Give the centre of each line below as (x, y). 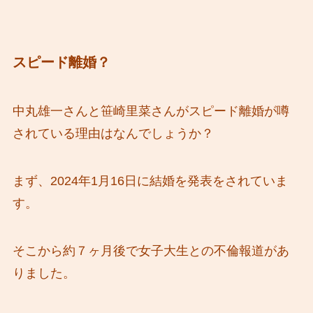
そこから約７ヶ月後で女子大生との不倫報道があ (151, 250)
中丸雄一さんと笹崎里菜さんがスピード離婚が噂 (151, 111)
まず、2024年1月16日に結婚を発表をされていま (150, 181)
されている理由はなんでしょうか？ (113, 133)
